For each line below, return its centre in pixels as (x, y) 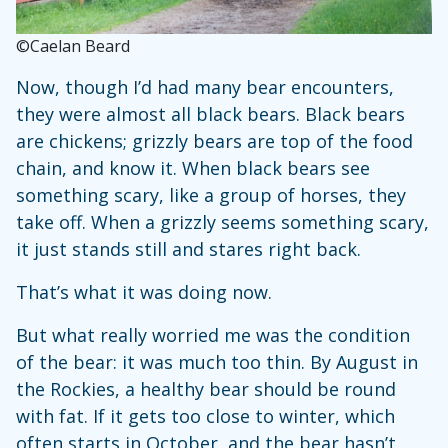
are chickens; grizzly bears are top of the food (214, 140)
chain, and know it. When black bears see (193, 167)
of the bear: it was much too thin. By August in (217, 361)
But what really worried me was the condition (213, 334)
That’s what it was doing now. (146, 291)
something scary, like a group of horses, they (211, 194)
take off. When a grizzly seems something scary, (222, 221)
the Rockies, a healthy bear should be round (206, 388)
